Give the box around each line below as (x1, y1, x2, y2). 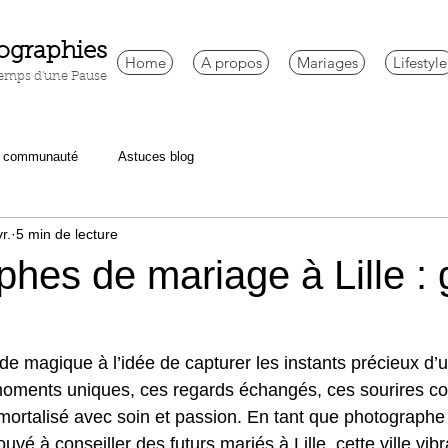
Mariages (296, 53, 358, 72)
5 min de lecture (16, 225, 118, 242)
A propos (200, 53, 262, 72)
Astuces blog (118, 149, 194, 164)
